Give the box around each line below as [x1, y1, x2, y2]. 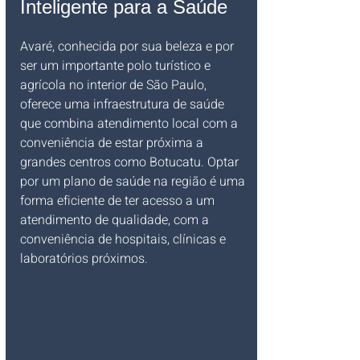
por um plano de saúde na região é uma [20, 172, 248, 191]
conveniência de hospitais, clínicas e [20, 230, 229, 249]
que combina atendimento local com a [20, 114, 241, 133]
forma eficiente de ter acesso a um [20, 191, 218, 211]
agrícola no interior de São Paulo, [20, 76, 210, 95]
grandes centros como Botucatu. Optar [20, 153, 242, 172]
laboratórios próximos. [20, 249, 148, 268]
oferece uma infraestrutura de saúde [20, 95, 227, 114]
